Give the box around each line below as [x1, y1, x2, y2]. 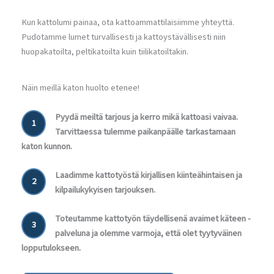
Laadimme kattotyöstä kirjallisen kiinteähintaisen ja [55, 169, 242, 182]
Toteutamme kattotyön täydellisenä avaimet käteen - [55, 212, 251, 226]
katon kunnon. [21, 139, 72, 153]
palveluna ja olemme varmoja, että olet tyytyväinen [55, 227, 242, 240]
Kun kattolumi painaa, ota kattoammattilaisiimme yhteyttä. [21, 16, 234, 29]
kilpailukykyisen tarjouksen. [55, 183, 155, 197]
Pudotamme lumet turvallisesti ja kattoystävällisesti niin [21, 31, 226, 44]
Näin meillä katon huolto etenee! [21, 81, 139, 95]
